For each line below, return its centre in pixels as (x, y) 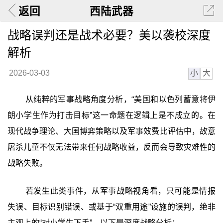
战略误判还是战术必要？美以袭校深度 (109, 35)
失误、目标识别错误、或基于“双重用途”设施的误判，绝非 (111, 207)
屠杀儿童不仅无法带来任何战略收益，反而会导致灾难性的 (111, 147)
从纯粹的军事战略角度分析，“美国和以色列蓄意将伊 (120, 100)
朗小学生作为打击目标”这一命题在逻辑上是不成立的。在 (111, 115)
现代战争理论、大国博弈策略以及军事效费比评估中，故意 (111, 131)
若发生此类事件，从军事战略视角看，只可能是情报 (120, 191)
